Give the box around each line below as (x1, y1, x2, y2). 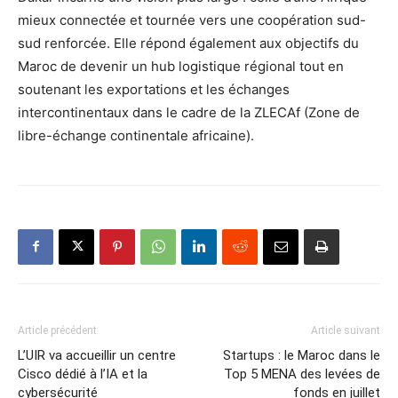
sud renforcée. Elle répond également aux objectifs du (18, 34, 359, 52)
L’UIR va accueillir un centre (18, 346, 176, 363)
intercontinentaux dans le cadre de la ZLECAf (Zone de (18, 103, 360, 121)
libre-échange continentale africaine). (18, 126, 254, 144)
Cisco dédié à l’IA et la (18, 365, 147, 382)
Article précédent (18, 323, 97, 337)
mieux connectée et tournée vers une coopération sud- (18, 11, 366, 28)
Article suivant (311, 323, 380, 337)
